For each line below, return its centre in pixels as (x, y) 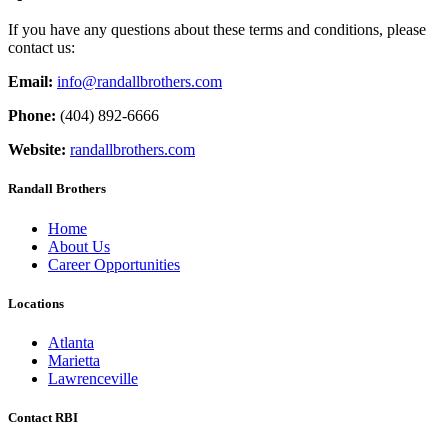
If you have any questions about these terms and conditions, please (217, 30)
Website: (37, 150)
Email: (30, 82)
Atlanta (71, 342)
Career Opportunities (114, 264)
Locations (36, 303)
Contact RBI (43, 418)
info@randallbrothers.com (139, 82)
